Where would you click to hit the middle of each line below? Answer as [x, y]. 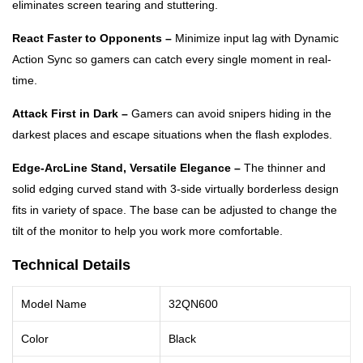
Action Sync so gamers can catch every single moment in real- [172, 59]
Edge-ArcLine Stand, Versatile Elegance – [128, 167]
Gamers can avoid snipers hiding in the [231, 113]
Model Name [54, 303]
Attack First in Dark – [72, 113]
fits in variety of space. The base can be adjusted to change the [175, 209]
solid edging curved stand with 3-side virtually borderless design [175, 188]
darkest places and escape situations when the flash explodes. [172, 134]
